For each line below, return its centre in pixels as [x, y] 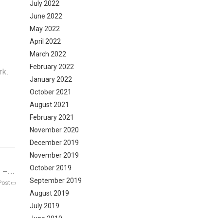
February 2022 [52, 67]
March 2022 [48, 54]
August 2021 [49, 105]
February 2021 [52, 117]
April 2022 [45, 41]
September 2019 [56, 181]
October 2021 [51, 92]
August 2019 [49, 193]
